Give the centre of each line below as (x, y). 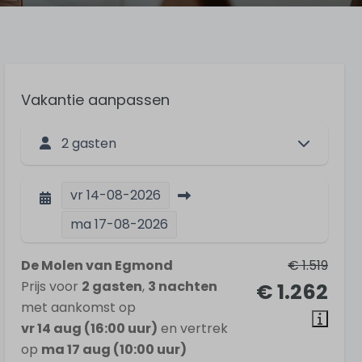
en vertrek (193, 328)
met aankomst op (78, 307)
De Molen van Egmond (97, 265)
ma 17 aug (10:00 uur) (114, 349)
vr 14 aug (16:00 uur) (89, 328)
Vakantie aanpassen (95, 100)
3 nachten (183, 286)
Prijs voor (51, 286)
